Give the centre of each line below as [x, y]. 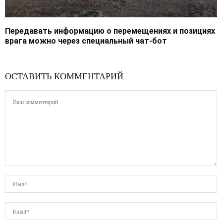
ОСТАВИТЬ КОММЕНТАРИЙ [64, 77]
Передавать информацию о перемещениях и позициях [110, 31]
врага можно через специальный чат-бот [86, 41]
